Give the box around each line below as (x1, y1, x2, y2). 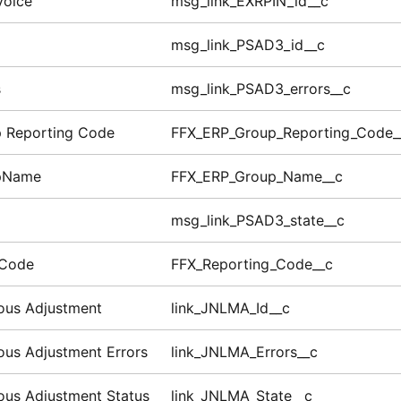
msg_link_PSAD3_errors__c (170, 80, 351, 98)
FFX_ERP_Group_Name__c (170, 167, 343, 186)
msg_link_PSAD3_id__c (170, 36, 325, 55)
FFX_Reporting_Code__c (170, 255, 333, 274)
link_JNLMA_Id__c (170, 299, 290, 318)
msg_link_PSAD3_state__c (170, 211, 345, 230)
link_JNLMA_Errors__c (170, 343, 318, 362)
